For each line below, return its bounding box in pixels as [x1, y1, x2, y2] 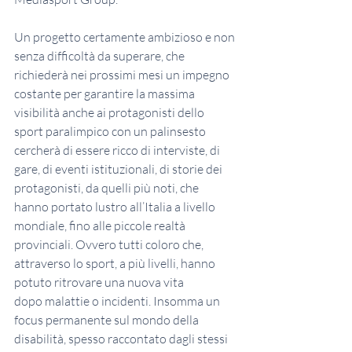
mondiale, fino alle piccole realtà [14, 218, 188, 234]
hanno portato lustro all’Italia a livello [14, 199, 218, 215]
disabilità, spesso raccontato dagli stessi [14, 331, 230, 347]
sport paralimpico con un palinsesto [14, 123, 208, 140]
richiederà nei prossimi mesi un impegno [14, 67, 232, 83]
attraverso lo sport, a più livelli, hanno [14, 255, 218, 272]
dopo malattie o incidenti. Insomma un [14, 293, 222, 310]
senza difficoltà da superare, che [14, 48, 187, 64]
